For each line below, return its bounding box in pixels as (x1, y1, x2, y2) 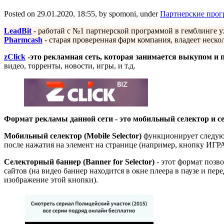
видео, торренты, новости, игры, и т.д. (4, 61, 135, 70)
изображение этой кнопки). (4, 175, 98, 184)
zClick (4, 52, 25, 61)
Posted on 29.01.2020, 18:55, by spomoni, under (4, 9, 160, 18)
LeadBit (4, 26, 31, 35)
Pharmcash (4, 35, 42, 44)
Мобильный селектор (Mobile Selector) (4, 131, 141, 140)
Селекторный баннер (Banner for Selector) (4, 157, 154, 166)
